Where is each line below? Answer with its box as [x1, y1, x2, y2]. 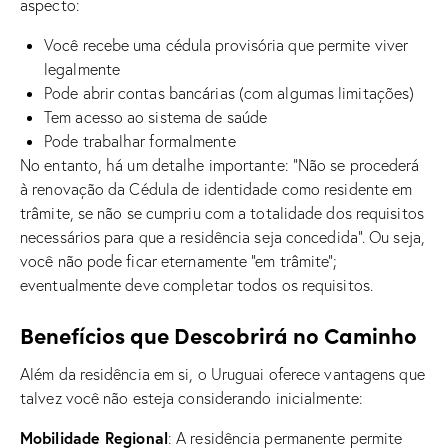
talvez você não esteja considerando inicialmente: [20, 387, 363, 408]
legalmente [44, 58, 120, 79]
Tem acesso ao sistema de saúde [44, 106, 267, 127]
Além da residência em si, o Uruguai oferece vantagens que [20, 363, 425, 384]
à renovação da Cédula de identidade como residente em [20, 178, 413, 199]
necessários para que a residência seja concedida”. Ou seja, [20, 226, 425, 247]
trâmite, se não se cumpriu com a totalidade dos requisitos [20, 202, 424, 223]
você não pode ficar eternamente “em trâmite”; [20, 250, 338, 271]
